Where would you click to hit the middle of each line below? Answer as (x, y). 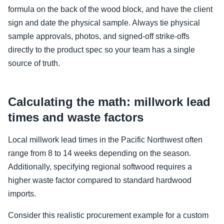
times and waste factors (76, 117)
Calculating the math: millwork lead (109, 102)
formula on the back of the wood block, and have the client (110, 9)
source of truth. (34, 63)
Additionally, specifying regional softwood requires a (100, 167)
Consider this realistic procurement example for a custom (108, 215)
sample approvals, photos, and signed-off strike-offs (99, 36)
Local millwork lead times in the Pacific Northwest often (105, 140)
